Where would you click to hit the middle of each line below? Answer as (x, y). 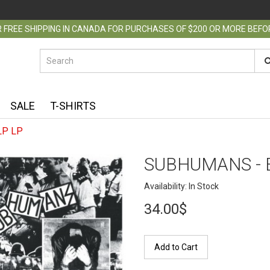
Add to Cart (176, 247)
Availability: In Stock (181, 186)
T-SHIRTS (73, 106)
